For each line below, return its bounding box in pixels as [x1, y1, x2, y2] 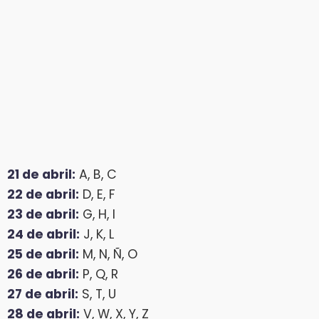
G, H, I [79, 206, 115, 224]
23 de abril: [7, 206, 79, 224]
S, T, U [78, 286, 116, 303]
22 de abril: [7, 186, 79, 204]
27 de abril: [7, 286, 78, 303]
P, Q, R [79, 266, 118, 283]
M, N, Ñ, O [79, 246, 137, 263]
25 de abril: [7, 246, 79, 263]
